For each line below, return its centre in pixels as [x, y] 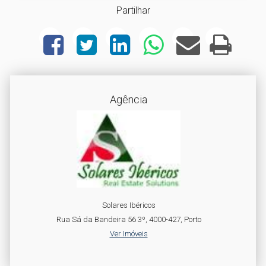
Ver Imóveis [129, 234]
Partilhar [133, 10]
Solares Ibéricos [129, 205]
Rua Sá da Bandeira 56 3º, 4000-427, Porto [129, 219]
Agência [129, 99]
